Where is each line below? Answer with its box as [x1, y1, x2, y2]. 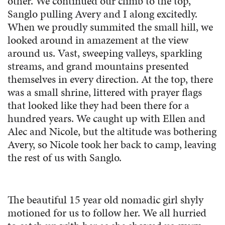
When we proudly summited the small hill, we [8, 19, 213, 35]
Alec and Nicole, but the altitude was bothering [8, 124, 216, 140]
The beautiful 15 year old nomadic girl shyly [8, 192, 203, 208]
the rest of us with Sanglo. [8, 150, 122, 166]
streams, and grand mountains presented [8, 58, 189, 74]
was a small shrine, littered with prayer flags [8, 84, 202, 100]
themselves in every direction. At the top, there [8, 71, 213, 87]
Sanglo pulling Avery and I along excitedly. [8, 6, 197, 22]
